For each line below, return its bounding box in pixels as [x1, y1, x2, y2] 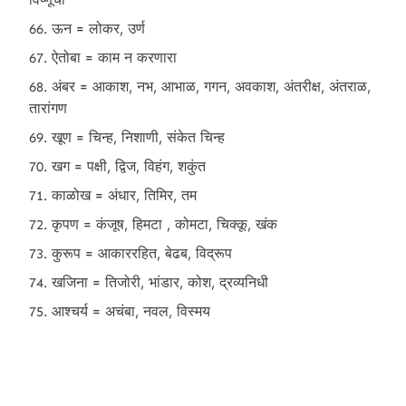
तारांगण [29, 100, 67, 117]
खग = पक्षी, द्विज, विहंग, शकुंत [52, 158, 206, 175]
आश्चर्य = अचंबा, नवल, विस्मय [52, 303, 210, 320]
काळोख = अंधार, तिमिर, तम [52, 187, 197, 204]
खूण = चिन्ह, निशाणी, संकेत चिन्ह [52, 129, 225, 146]
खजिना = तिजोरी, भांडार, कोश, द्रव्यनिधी [52, 274, 268, 291]
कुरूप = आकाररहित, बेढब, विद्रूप [52, 245, 232, 262]
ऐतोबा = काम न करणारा [52, 49, 177, 66]
